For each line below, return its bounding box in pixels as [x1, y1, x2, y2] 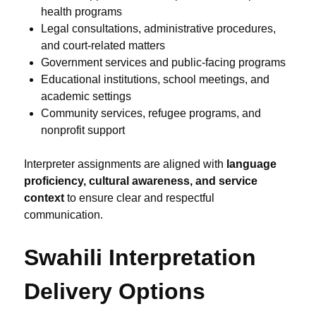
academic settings [41, 90, 131, 103]
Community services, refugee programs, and [41, 107, 261, 120]
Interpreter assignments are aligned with [24, 158, 226, 171]
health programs [41, 6, 122, 18]
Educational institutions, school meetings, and [41, 73, 269, 86]
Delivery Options [24, 279, 205, 305]
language [226, 158, 276, 171]
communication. [24, 209, 103, 221]
